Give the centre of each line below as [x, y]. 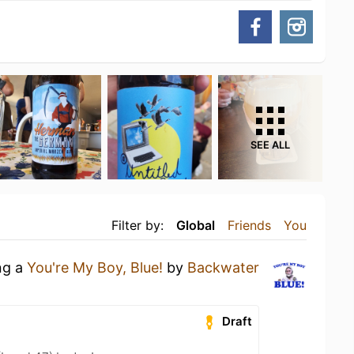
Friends [249, 225]
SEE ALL [270, 145]
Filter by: [137, 225]
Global [196, 225]
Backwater [223, 267]
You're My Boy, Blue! [95, 267]
